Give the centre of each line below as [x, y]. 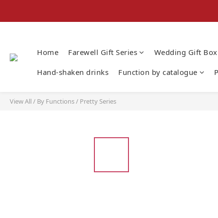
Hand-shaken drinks [73, 72]
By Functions [56, 101]
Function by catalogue [158, 72]
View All [21, 101]
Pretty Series [98, 101]
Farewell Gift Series [103, 52]
